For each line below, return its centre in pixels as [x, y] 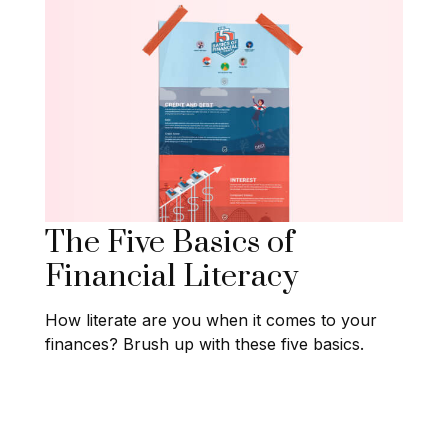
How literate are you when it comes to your [211, 320]
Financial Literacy [171, 277]
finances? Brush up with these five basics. [204, 344]
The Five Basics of [169, 243]
